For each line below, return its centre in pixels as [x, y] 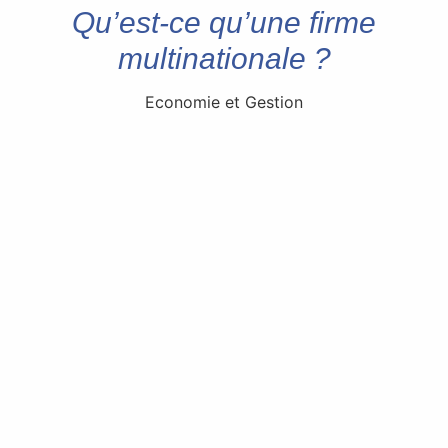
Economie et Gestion [224, 101]
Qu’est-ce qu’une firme [224, 22]
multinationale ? [224, 58]
